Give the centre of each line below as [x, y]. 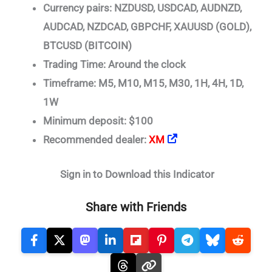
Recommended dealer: [96, 140]
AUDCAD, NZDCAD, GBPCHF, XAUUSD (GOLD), [147, 27]
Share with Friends [136, 207]
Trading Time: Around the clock [114, 65]
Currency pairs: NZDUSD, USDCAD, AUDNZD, [142, 8]
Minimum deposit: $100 [98, 121]
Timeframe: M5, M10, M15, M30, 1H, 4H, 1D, [143, 83]
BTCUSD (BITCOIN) [87, 46]
